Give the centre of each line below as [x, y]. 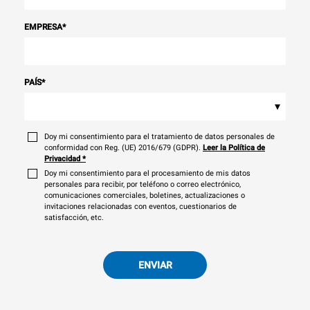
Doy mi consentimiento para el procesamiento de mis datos [147, 173]
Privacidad [62, 158]
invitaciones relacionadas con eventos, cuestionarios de [140, 206]
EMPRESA [43, 27]
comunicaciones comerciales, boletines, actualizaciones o [145, 195]
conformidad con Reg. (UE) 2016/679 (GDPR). [122, 147]
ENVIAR [155, 265]
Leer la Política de [234, 147]
